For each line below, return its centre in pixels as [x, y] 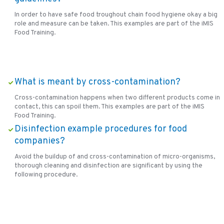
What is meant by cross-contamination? [97, 82]
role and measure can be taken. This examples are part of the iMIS [114, 23]
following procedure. [46, 175]
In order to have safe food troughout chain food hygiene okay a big [116, 14]
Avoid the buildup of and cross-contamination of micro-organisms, [114, 157]
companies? [39, 141]
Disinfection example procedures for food [100, 129]
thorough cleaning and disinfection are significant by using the [108, 166]
